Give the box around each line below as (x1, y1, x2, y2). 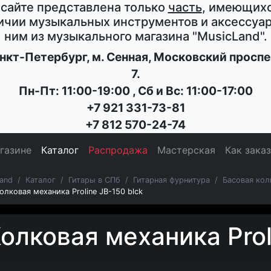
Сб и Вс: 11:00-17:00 (137, 83, 253, 98)
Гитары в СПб (68, 175, 120, 184)
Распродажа (88, 144, 148, 156)
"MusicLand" (192, 29, 264, 44)
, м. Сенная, (87, 50, 154, 64)
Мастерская (157, 144, 215, 156)
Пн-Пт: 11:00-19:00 (18, 83, 132, 98)
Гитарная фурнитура (133, 175, 210, 184)
